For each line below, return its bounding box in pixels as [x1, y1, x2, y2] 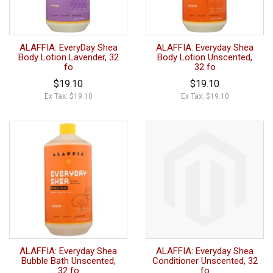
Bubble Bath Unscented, [21, 255, 116, 266]
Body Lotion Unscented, [157, 51, 252, 63]
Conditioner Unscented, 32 [152, 255, 258, 266]
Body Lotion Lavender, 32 [18, 51, 119, 63]
